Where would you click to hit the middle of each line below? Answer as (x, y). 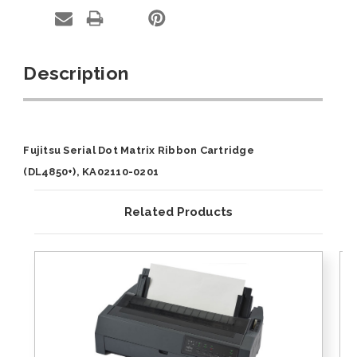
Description (76, 73)
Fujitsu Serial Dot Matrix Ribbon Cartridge (139, 150)
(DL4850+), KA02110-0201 (91, 171)
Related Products (178, 212)
